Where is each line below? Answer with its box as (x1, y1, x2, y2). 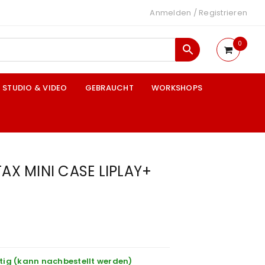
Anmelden (150, 7, 192, 18)
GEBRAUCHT (85, 82, 134, 93)
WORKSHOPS (151, 82, 202, 93)
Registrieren (199, 7, 247, 18)
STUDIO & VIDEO (2, 82, 67, 93)
